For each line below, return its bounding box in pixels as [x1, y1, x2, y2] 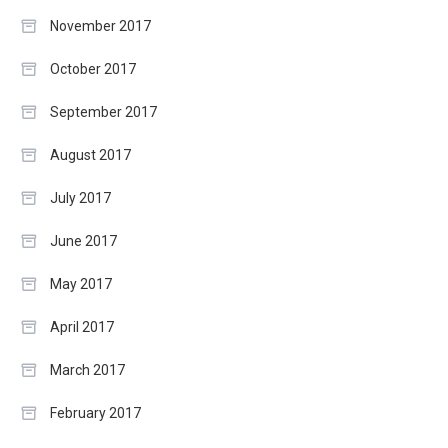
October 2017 [50, 60, 136, 77]
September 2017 [50, 103, 157, 120]
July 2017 [50, 189, 111, 206]
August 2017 [50, 146, 131, 163]
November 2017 [50, 17, 151, 34]
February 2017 [50, 404, 141, 421]
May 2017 [50, 275, 112, 292]
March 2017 [50, 361, 125, 378]
